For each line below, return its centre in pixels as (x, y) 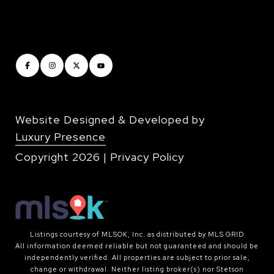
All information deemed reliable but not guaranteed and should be (137, 246)
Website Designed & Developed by (110, 120)
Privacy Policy (147, 157)
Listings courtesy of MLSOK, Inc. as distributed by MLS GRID (137, 235)
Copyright (44, 157)
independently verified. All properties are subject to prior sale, (137, 258)
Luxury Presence (61, 137)
